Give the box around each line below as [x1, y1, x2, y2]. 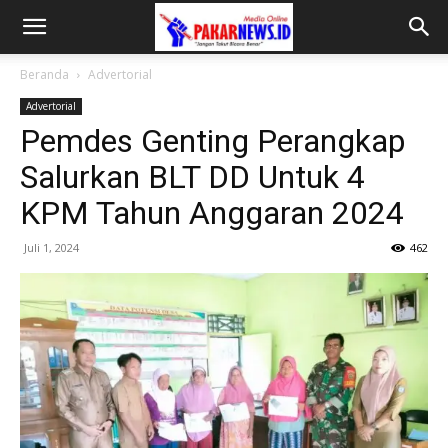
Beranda [20, 66, 69, 83]
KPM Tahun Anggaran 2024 [20, 194, 404, 232]
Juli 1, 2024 [24, 240, 79, 255]
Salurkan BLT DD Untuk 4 [20, 158, 365, 196]
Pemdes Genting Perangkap [20, 122, 405, 160]
